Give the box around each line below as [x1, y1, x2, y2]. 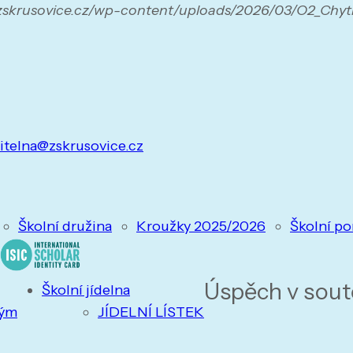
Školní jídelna [42, 281, 130, 299]
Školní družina [18, 217, 112, 235]
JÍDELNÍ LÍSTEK [98, 303, 204, 321]
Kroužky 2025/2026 [136, 217, 266, 235]
